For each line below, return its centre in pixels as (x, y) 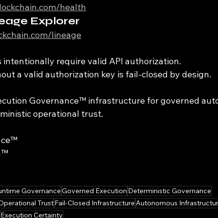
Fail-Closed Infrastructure (95, 203)
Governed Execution (94, 191)
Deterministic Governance (170, 191)
